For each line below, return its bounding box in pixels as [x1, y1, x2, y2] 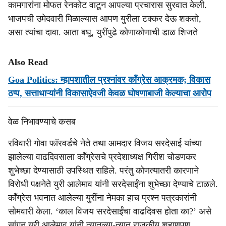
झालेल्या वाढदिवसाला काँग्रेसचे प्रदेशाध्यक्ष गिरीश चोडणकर [8, 152, 196, 162]
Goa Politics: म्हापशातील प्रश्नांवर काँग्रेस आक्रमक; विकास [8, 75, 210, 85]
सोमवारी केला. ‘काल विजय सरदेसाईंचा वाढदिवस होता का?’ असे [8, 206, 211, 216]
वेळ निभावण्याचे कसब [8, 117, 76, 127]
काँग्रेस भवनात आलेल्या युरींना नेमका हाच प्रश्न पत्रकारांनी [8, 193, 197, 203]
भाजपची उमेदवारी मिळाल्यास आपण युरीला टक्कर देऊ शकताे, [8, 14, 201, 24]
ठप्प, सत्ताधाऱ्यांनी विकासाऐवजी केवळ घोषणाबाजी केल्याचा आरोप [8, 88, 211, 98]
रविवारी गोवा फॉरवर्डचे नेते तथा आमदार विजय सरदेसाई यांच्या [8, 138, 202, 148]
